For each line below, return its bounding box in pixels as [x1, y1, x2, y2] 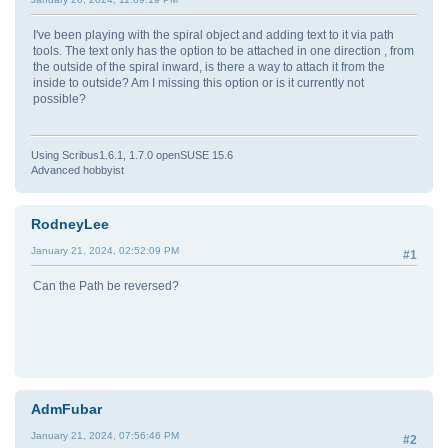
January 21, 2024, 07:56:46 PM [31, 429, 179, 441]
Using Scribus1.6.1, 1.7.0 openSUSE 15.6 [31, 148, 233, 161]
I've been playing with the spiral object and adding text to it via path [33, 27, 394, 42]
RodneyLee [31, 215, 109, 232]
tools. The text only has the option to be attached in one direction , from [33, 43, 414, 58]
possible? [33, 91, 86, 106]
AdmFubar [31, 400, 102, 417]
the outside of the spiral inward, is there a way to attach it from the [33, 59, 385, 74]
